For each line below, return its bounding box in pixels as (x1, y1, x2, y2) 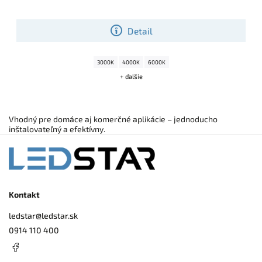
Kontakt (9, 189, 40, 200)
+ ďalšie (119, 73, 143, 81)
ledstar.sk (42, 210, 78, 220)
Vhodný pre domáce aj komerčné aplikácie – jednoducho (9, 114, 218, 125)
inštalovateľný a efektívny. (9, 124, 105, 135)
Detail (127, 25, 153, 36)
